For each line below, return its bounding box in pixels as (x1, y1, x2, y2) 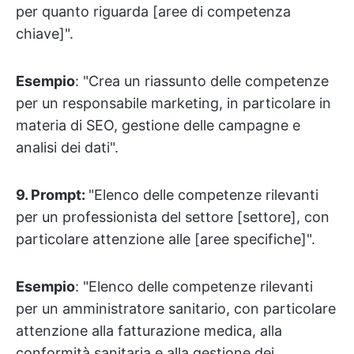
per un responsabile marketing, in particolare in (16, 94, 331, 111)
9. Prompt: (16, 186, 88, 203)
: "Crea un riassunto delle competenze (75, 72, 329, 89)
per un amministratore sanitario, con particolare (16, 299, 336, 317)
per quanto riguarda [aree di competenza (16, 2, 291, 20)
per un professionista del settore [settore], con (16, 208, 330, 225)
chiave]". (16, 24, 73, 42)
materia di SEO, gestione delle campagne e (16, 116, 300, 134)
